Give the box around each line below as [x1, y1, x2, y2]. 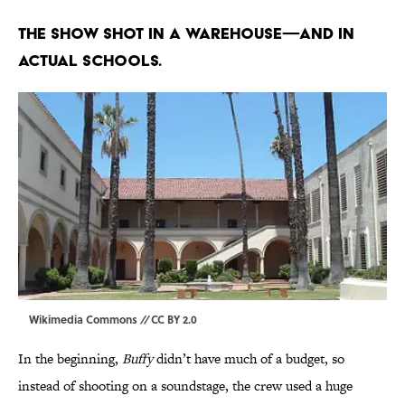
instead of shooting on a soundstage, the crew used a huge [18, 376, 353, 396]
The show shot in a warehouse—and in [18, 24, 354, 43]
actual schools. [18, 51, 162, 71]
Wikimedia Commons [29, 311, 137, 328]
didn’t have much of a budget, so [153, 349, 344, 369]
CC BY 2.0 [151, 311, 197, 328]
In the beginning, [18, 349, 122, 369]
